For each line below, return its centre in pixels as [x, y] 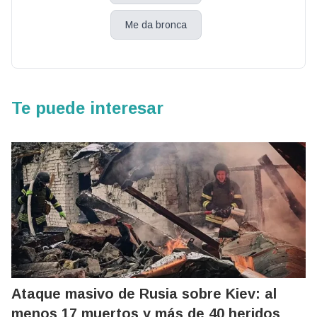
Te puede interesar [87, 108]
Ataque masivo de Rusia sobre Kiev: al [144, 294]
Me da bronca [156, 25]
